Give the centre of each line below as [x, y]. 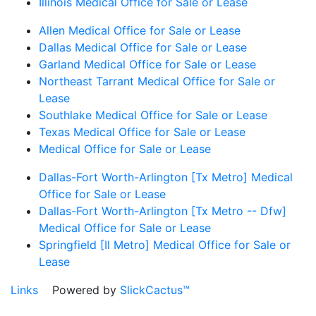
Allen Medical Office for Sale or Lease [140, 30]
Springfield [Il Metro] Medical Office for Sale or [165, 244]
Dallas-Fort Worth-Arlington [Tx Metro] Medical [166, 177]
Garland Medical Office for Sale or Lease [147, 64]
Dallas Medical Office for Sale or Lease [143, 47]
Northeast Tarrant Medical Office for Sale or [157, 81]
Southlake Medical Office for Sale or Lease [153, 115]
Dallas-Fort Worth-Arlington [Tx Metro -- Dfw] [163, 211]
